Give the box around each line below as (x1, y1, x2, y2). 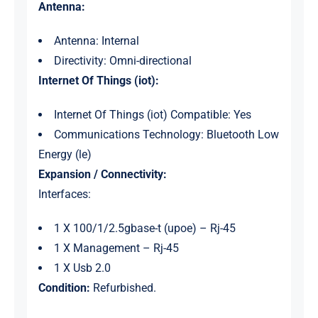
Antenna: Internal (53, 34, 139, 48)
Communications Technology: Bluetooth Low (53, 128, 279, 142)
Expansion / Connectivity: (38, 168, 167, 182)
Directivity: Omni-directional (53, 54, 192, 68)
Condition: (38, 281, 90, 295)
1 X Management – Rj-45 (53, 241, 179, 256)
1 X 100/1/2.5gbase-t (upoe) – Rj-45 (53, 221, 236, 236)
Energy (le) (38, 148, 92, 162)
